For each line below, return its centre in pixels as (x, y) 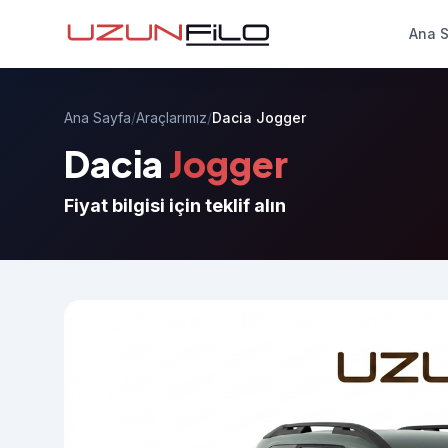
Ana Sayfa (97, 117)
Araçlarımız (171, 117)
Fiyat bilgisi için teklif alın (175, 205)
